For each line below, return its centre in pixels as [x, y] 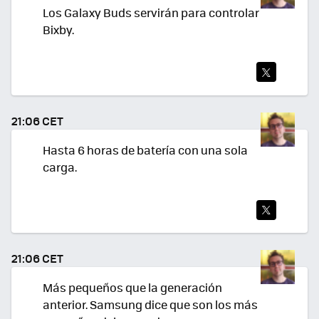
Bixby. [58, 29]
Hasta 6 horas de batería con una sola [145, 150]
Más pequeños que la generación [132, 288]
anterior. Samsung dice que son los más [150, 305]
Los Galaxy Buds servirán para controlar [151, 12]
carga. [60, 167]
